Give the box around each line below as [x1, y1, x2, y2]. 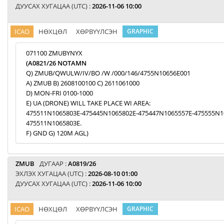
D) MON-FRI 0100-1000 [26, 88, 93, 97]
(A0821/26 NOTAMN [26, 58, 86, 67]
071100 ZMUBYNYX [26, 48, 82, 57]
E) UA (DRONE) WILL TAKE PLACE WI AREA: [26, 98, 150, 107]
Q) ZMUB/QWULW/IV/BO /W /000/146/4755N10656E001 [26, 68, 190, 77]
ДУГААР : [39, 159, 68, 168]
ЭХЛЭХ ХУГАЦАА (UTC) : [15, 169, 88, 178]
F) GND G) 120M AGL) [26, 128, 88, 137]
